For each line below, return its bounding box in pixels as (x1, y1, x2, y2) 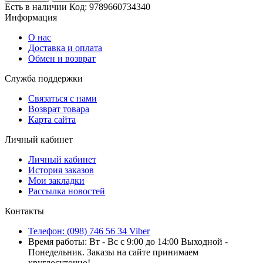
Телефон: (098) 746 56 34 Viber (28, 226, 150, 237)
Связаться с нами (28, 93, 97, 104)
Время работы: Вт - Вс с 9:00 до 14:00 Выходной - (28, 237, 228, 247)
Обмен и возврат (28, 53, 96, 64)
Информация (5, 12, 57, 23)
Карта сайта (28, 114, 76, 125)
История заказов (28, 165, 94, 176)
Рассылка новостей (28, 186, 105, 197)
